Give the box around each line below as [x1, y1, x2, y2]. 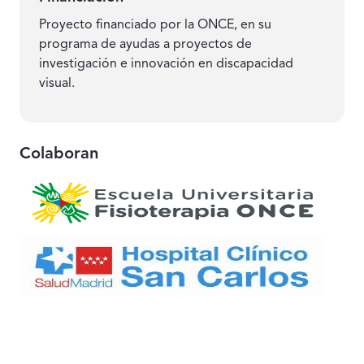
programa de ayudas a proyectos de [39, 37, 252, 51]
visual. [39, 76, 75, 90]
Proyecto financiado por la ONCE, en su [39, 18, 271, 32]
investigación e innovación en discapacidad [39, 57, 293, 71]
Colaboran [19, 145, 98, 162]
